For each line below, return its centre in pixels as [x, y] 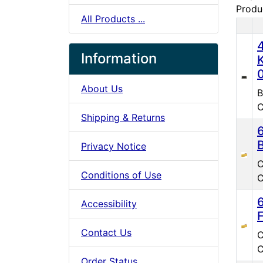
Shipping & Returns [123, 117]
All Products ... [113, 18]
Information [119, 58]
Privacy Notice [114, 146]
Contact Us [106, 232]
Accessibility [109, 203]
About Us [102, 88]
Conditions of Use [121, 175]
